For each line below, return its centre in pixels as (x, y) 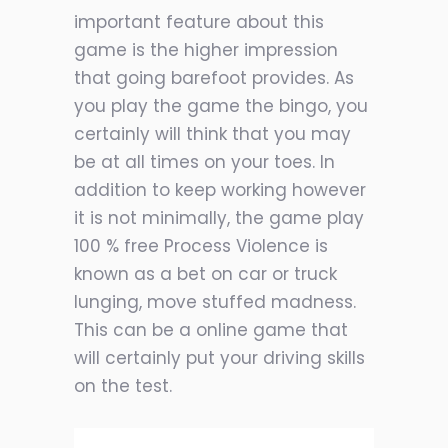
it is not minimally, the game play (219, 218)
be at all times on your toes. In (204, 162)
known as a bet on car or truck (205, 274)
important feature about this (199, 22)
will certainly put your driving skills (219, 358)
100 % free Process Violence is (201, 246)
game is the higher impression (206, 50)
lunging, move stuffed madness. (215, 302)
